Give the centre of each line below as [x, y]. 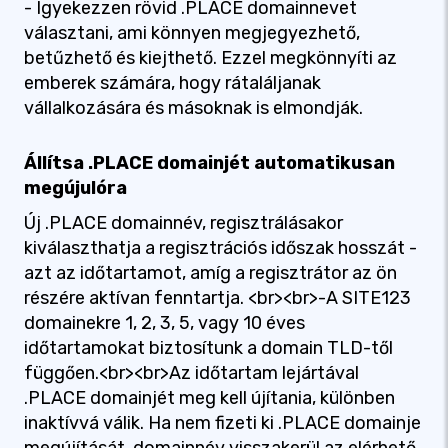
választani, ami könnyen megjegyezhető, [192, 33]
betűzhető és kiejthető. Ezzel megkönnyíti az [210, 58]
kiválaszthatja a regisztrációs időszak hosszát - [220, 248]
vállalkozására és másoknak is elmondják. [193, 108]
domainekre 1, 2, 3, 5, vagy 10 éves [164, 323]
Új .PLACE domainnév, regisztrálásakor [183, 223]
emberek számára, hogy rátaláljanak [172, 83]
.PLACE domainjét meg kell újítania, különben [209, 398]
